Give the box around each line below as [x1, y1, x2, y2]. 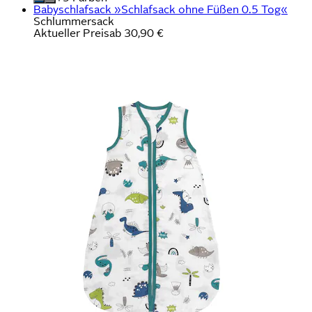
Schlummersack [33, 15, 114, 27]
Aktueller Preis [33, 26, 109, 39]
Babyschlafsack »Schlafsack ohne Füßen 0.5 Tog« [33, 3, 288, 15]
